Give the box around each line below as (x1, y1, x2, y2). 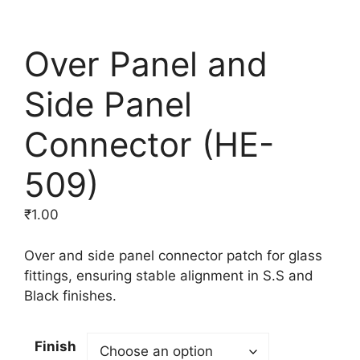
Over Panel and (24, 43, 268, 85)
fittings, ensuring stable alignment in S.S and (24, 267, 313, 284)
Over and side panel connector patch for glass (24, 247, 322, 264)
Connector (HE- (24, 124, 274, 166)
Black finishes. (24, 287, 117, 304)
